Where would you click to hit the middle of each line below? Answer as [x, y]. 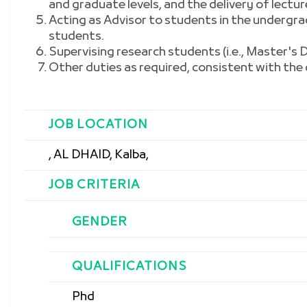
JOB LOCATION [99, 125]
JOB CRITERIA [95, 185]
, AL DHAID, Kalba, [99, 155]
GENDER [99, 222]
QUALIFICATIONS [129, 267]
